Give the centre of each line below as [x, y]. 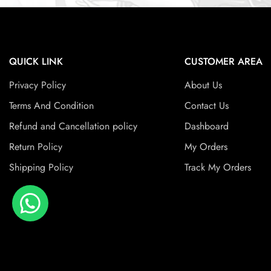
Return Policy [36, 147]
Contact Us [207, 106]
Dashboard [207, 126]
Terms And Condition [51, 106]
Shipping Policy [41, 168]
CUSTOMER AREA [224, 62]
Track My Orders [218, 168]
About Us [204, 85]
